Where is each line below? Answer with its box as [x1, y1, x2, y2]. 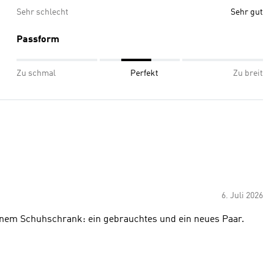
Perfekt [130, 69, 158, 78]
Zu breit [233, 69, 263, 78]
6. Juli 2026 [221, 191, 263, 200]
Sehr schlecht [17, 8, 68, 17]
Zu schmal [17, 69, 56, 78]
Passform [17, 35, 59, 45]
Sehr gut [231, 8, 263, 17]
